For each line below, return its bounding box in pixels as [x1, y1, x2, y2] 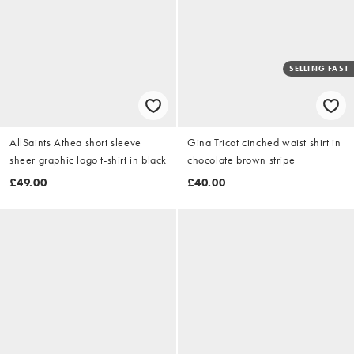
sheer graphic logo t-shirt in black [9, 152, 167, 167]
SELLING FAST [288, 62, 349, 73]
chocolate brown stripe [187, 152, 296, 167]
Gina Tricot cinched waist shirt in [187, 134, 341, 149]
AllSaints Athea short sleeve [9, 134, 141, 149]
